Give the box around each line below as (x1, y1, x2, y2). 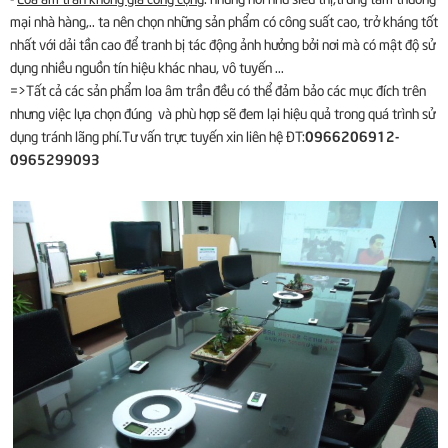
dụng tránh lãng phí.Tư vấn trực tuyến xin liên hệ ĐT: (10, 125, 305, 145)
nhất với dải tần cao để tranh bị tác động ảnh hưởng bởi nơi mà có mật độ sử (10, 33, 435, 53)
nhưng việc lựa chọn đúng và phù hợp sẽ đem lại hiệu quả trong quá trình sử (10, 102, 435, 122)
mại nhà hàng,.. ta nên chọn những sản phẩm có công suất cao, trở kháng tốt (10, 10, 438, 30)
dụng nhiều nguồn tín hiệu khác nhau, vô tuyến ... (10, 56, 284, 76)
